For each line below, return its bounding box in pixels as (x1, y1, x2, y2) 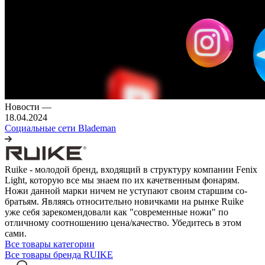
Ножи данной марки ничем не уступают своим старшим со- (5, 185, 247, 196)
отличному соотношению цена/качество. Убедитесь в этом (5, 217, 241, 228)
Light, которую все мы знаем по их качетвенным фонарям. (5, 174, 240, 185)
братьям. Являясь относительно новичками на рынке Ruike (5, 196, 244, 206)
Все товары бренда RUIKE (5, 249, 113, 260)
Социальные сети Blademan (5, 122, 116, 133)
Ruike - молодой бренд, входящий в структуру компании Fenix (5, 164, 257, 174)
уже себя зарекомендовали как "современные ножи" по (5, 206, 228, 217)
